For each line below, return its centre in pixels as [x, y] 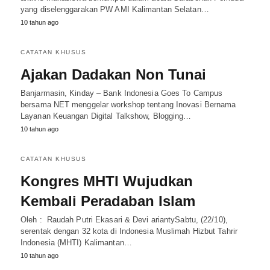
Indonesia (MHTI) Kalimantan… [76, 243]
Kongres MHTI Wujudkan [107, 181]
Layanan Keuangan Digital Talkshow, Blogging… [106, 116]
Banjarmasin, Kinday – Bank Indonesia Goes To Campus [122, 93]
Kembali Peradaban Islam [108, 201]
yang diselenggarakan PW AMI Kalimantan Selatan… [115, 9]
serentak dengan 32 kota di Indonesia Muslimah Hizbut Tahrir [129, 231]
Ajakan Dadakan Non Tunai [113, 74]
